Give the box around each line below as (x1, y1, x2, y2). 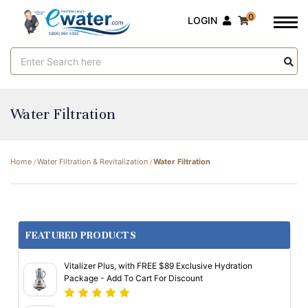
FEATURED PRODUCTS (25, 228, 136, 241)
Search (10, 49, 42, 60)
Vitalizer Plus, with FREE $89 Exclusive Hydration (64, 260, 253, 271)
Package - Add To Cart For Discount (64, 272, 203, 283)
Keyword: (10, 63, 52, 75)
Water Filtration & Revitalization (37, 157, 148, 166)
